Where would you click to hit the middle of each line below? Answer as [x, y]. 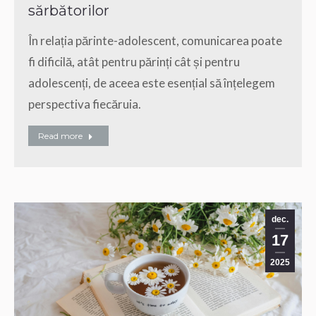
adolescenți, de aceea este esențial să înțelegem [152, 83]
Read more [60, 135]
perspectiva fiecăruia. [85, 104]
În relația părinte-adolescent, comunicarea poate [155, 40]
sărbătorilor [69, 10]
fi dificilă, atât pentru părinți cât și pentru [134, 61]
